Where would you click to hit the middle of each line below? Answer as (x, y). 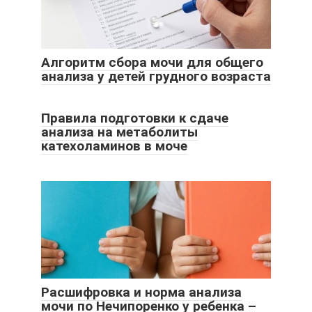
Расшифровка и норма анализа (141, 292)
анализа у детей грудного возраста (156, 77)
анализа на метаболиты (119, 132)
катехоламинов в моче (114, 146)
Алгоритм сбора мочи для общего (152, 63)
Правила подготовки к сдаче (135, 118)
